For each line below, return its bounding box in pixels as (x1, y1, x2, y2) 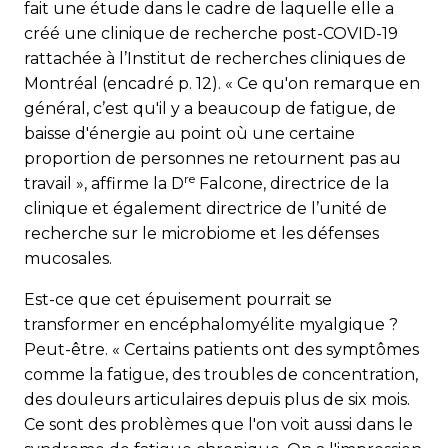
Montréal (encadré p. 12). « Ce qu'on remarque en (24, 74, 420, 94)
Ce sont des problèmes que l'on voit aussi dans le (24, 415, 413, 435)
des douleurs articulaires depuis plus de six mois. (24, 390, 410, 410)
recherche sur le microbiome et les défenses (24, 224, 379, 244)
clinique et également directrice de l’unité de (24, 199, 387, 219)
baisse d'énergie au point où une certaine (24, 124, 355, 144)
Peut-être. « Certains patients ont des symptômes (24, 340, 419, 360)
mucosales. (24, 249, 112, 269)
